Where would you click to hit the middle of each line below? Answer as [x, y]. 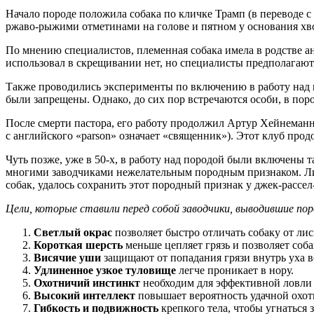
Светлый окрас [73, 232]
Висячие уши [67, 257]
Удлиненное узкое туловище [105, 270]
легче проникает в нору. [235, 270]
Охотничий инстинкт [87, 282]
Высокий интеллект [84, 295]
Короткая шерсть [78, 245]
